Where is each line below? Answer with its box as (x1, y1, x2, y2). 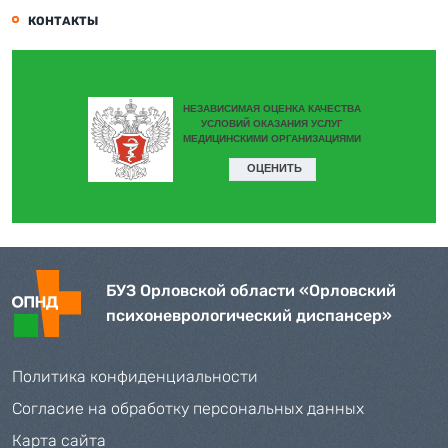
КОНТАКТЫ (28, 14, 98, 29)
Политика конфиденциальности (12, 366, 258, 386)
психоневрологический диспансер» (106, 306, 392, 326)
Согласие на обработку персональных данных (12, 398, 364, 418)
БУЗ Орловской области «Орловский (106, 281, 396, 301)
